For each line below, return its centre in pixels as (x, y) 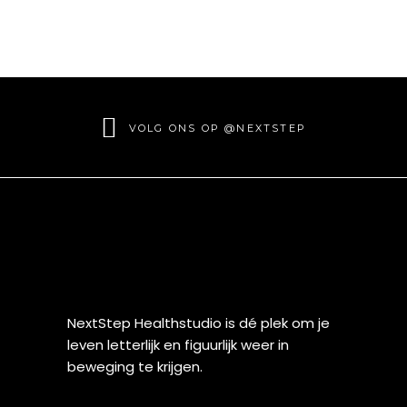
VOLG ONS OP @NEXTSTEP (218, 128)
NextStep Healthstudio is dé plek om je (199, 323)
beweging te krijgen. (135, 366)
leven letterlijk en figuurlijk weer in (178, 344)
